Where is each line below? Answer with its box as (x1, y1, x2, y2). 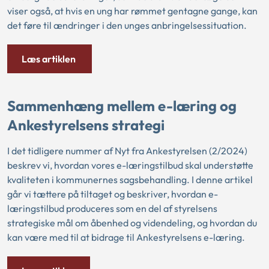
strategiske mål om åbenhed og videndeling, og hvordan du (7, 216, 257, 229)
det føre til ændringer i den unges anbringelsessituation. (7, 19, 247, 31)
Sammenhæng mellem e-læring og (7, 97, 237, 115)
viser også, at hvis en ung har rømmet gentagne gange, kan (7, 4, 258, 17)
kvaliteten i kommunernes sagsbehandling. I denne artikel (7, 173, 253, 186)
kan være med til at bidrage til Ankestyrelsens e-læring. (7, 231, 245, 243)
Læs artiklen (22, 52, 77, 65)
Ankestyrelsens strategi (7, 116, 165, 134)
